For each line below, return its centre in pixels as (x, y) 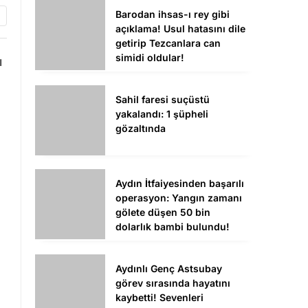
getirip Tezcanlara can (168, 43)
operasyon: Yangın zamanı (179, 198)
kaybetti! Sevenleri (159, 298)
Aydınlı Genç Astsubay (169, 269)
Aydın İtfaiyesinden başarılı (180, 184)
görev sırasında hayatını (173, 283)
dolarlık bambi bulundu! (173, 227)
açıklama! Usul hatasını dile (180, 29)
